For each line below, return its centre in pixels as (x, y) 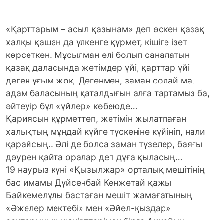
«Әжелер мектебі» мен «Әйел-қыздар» (88, 208)
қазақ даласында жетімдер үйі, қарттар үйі (98, 68)
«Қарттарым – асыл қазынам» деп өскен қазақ (105, 29)
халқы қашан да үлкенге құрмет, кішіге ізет (96, 42)
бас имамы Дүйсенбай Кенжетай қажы (89, 183)
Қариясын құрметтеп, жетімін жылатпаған (96, 119)
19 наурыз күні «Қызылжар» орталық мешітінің (105, 170)
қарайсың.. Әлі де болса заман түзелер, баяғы (104, 144)
